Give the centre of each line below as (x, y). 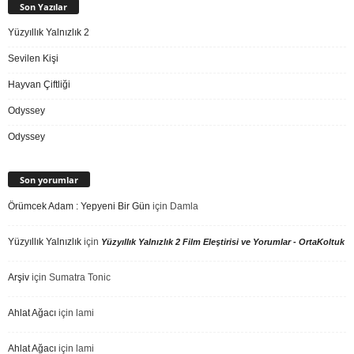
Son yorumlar (49, 179)
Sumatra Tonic (80, 277)
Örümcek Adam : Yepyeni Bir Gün (79, 206)
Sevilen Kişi (33, 58)
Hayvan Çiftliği (39, 84)
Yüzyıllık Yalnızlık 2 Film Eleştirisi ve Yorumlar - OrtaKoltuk (223, 241)
